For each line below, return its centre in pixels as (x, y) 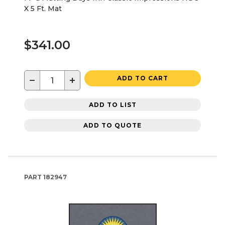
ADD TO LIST (113, 104)
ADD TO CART (143, 78)
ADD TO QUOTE (113, 125)
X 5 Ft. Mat (43, 9)
